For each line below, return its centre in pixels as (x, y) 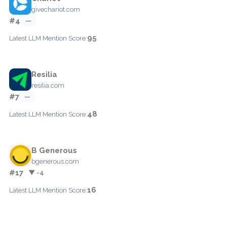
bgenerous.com (55, 161)
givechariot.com (56, 9)
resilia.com (48, 85)
